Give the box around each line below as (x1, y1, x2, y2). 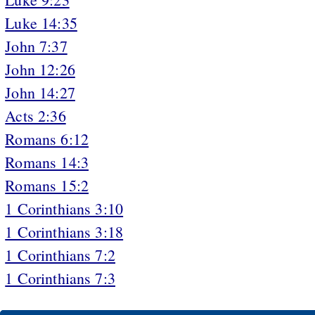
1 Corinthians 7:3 (5, 267, 115, 288)
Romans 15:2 (5, 174, 89, 195)
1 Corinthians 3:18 (5, 221, 124, 242)
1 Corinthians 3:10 (5, 198, 124, 219)
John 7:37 (5, 35, 67, 56)
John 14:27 (5, 82, 75, 103)
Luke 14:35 (5, 12, 77, 33)
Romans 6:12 (5, 128, 89, 149)
